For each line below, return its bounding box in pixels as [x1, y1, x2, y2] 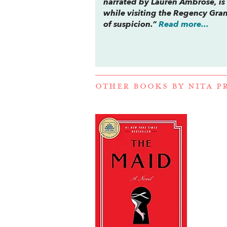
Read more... [159, 20, 209, 29]
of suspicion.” [103, 20, 159, 29]
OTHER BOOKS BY [95, 81, 188, 92]
